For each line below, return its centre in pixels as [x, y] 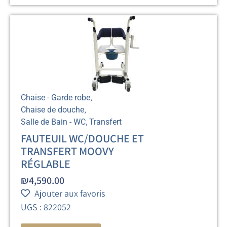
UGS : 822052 [46, 207]
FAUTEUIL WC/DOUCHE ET [83, 138]
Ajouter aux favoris [70, 193]
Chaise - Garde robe [56, 97]
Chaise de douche [53, 109]
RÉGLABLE [46, 163]
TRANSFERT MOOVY [68, 151]
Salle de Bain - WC [53, 122]
